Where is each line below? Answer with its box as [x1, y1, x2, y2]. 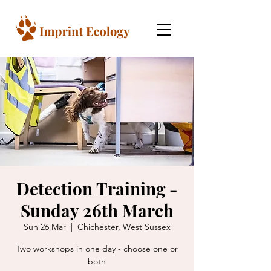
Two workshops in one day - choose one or [16, 243, 178, 254]
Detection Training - [16, 177, 177, 200]
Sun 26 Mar [23, 221, 66, 232]
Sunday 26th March [20, 199, 174, 221]
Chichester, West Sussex [77, 221, 171, 232]
